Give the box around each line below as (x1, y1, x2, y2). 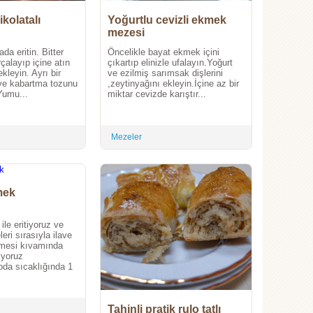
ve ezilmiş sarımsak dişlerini (108, 68, 223, 79)
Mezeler (111, 132, 142, 143)
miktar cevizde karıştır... (108, 89, 206, 100)
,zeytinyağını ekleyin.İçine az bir (108, 78, 239, 89)
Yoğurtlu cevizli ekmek (108, 14, 226, 27)
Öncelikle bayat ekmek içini (108, 47, 219, 58)
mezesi (108, 27, 145, 39)
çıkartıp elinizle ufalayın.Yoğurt (108, 57, 233, 68)
